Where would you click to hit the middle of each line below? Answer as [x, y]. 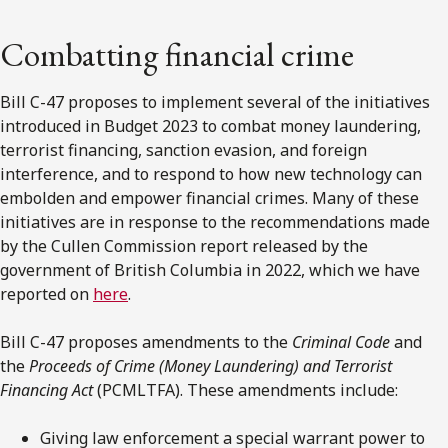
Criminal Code [341, 341]
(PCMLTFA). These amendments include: [249, 389]
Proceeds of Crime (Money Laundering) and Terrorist [210, 365]
